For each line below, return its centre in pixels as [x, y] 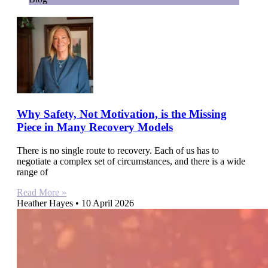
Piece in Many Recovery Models [95, 127]
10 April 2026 [106, 203]
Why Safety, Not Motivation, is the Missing [122, 114]
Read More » [42, 192]
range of [32, 172]
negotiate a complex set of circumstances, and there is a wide [131, 161]
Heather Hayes [46, 203]
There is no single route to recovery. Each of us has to [118, 150]
